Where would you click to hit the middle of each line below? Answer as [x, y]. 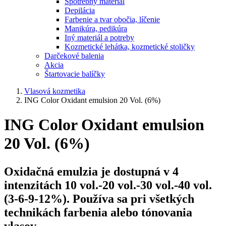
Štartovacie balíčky [75, 74]
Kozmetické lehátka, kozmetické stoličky [130, 47]
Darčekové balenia [74, 56]
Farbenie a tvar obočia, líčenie [112, 19]
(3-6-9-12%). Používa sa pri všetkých [99, 199]
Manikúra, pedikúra [96, 29]
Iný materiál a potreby [99, 38]
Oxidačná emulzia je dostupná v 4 [91, 172]
